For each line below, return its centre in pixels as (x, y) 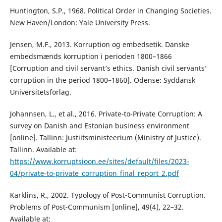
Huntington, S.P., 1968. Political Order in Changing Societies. (111, 10)
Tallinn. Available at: (43, 149)
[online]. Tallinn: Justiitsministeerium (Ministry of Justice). (105, 137)
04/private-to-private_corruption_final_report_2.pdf (94, 173)
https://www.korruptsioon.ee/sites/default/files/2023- (99, 161)
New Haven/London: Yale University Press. (80, 22)
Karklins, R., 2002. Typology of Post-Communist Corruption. (108, 195)
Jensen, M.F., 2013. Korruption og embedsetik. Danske (99, 44)
